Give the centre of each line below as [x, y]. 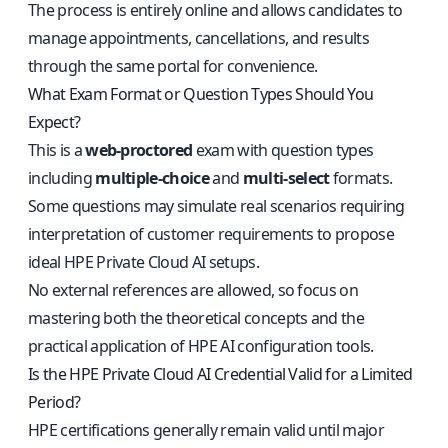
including [62, 178]
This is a [57, 150]
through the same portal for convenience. [173, 66]
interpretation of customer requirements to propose [211, 234]
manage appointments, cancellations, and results [199, 38]
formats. [361, 178]
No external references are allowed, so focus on [193, 290]
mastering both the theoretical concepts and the [196, 318]
